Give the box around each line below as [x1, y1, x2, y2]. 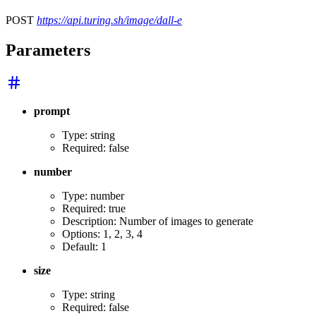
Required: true [62, 202, 126, 214]
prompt [34, 104, 70, 117]
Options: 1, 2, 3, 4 [62, 227, 142, 240]
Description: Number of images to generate [62, 214, 253, 227]
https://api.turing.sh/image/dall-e [37, 13, 182, 26]
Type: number [62, 189, 124, 202]
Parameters [6, 40, 90, 59]
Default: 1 [62, 240, 107, 253]
